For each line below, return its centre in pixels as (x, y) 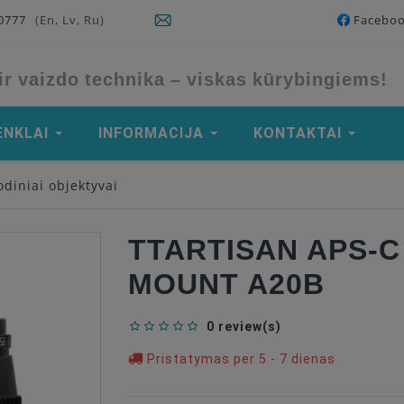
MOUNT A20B (227, 283)
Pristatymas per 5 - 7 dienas (240, 359)
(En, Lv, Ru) (70, 20)
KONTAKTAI (298, 133)
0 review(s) (244, 326)
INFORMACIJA (151, 133)
